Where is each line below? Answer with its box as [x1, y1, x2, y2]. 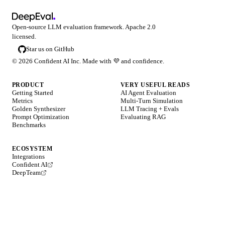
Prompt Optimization [12, 113, 69, 121]
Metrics [12, 96, 33, 104]
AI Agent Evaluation [121, 88, 176, 96]
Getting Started [12, 88, 53, 96]
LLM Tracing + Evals [121, 104, 179, 113]
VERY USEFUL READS [121, 81, 190, 88]
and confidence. [121, 57, 164, 65]
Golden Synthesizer [12, 104, 65, 113]
